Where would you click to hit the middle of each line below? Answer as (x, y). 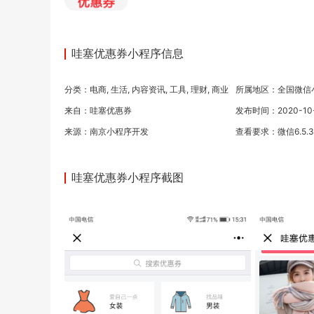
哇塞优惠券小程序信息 (128, 53)
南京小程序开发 (119, 131)
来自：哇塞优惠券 (98, 110)
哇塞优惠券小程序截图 (128, 177)
